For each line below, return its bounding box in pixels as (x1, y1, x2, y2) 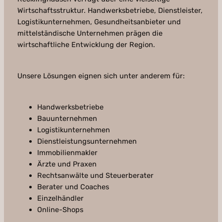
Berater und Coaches (37, 182, 109, 192)
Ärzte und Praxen (37, 160, 97, 169)
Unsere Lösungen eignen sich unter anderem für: (17, 71, 185, 81)
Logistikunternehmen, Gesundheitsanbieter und (17, 17, 181, 27)
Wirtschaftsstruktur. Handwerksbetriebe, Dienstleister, (17, 6, 203, 15)
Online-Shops (37, 205, 83, 215)
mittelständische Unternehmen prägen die (17, 29, 163, 38)
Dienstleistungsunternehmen (37, 137, 137, 146)
